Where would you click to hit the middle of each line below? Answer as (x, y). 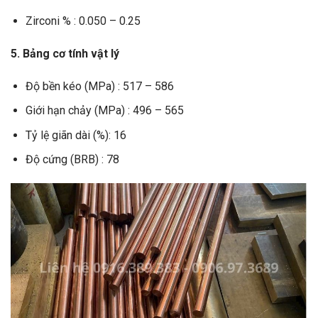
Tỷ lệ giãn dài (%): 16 (76, 135)
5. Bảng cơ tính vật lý (65, 53)
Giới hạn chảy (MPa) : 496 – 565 (104, 111)
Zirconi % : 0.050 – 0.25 (83, 21)
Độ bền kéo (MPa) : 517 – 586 (99, 86)
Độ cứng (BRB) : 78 (72, 160)
